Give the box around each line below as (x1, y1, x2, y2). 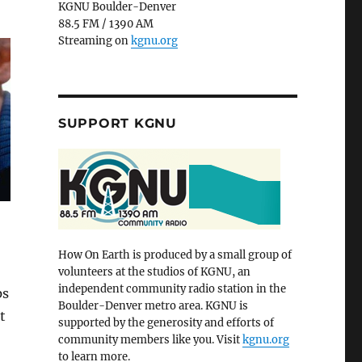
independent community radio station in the (57, 282, 286, 297)
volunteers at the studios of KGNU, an (57, 265, 250, 280)
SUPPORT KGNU (57, 116, 177, 132)
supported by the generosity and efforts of (57, 316, 274, 330)
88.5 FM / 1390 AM (57, 17, 154, 32)
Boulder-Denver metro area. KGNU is (57, 299, 248, 314)
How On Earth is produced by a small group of (57, 248, 292, 263)
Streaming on (57, 34, 131, 48)
